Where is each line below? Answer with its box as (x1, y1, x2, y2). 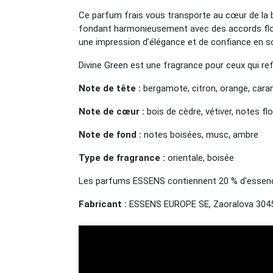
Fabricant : (79, 199, 127, 210)
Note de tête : (79, 83, 141, 94)
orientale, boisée (168, 152, 236, 163)
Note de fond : (79, 129, 141, 140)
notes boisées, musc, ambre (141, 129, 258, 140)
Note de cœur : (79, 106, 144, 117)
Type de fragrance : (79, 152, 168, 163)
